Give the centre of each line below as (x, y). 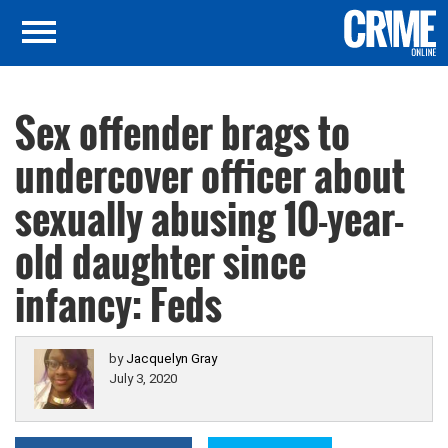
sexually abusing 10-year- (209, 218)
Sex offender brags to (182, 132)
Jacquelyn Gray (171, 358)
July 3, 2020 (143, 378)
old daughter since (160, 261)
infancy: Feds (118, 304)
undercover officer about (210, 175)
